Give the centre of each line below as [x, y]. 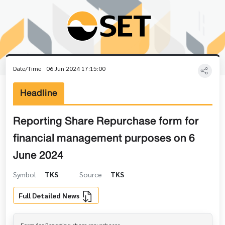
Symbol [25, 174]
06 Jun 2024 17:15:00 [76, 69]
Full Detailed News [50, 195]
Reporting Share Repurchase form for [106, 121]
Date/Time [28, 69]
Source [91, 174]
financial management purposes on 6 [104, 138]
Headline [38, 93]
